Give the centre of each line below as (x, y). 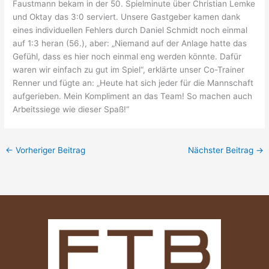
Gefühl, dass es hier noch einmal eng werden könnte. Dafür (127, 57)
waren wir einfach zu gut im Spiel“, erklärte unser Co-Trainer (129, 70)
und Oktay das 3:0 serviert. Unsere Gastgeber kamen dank (127, 17)
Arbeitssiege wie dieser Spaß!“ (71, 110)
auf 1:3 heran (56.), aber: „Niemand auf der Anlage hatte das (130, 44)
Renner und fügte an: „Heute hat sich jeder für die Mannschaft (133, 83)
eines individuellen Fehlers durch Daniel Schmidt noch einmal (130, 30)
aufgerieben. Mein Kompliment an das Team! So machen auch (133, 96)
